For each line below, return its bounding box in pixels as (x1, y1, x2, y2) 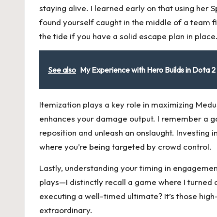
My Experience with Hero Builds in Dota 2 (80, 65, 216, 75)
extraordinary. (39, 205, 93, 216)
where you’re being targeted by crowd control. (39, 141, 212, 152)
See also (48, 65, 76, 75)
